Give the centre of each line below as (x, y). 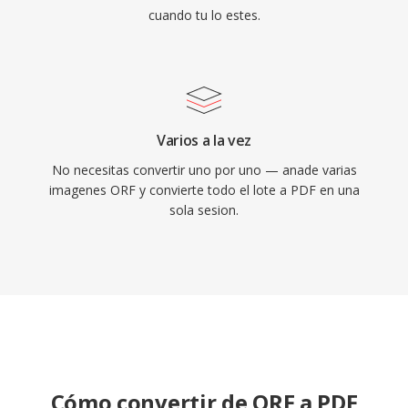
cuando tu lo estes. (204, 15)
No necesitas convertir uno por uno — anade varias (204, 170)
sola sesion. (204, 210)
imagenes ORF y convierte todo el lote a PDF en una (204, 190)
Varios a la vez (204, 140)
